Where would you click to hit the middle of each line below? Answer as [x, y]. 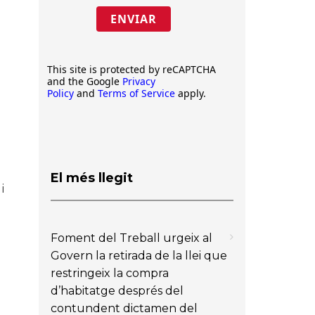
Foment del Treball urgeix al [131, 238]
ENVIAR [133, 19]
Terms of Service [136, 93]
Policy [60, 93]
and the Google [85, 81]
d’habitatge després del [117, 290]
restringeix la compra [110, 273]
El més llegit [92, 178]
